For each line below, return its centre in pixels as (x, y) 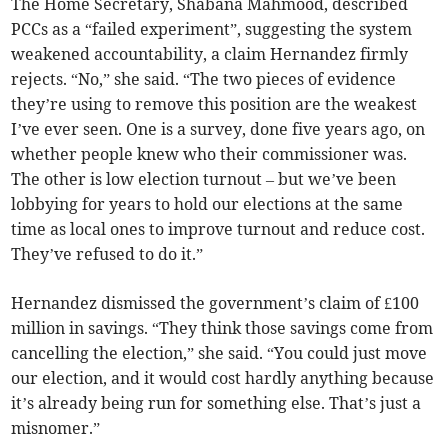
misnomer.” (56, 428)
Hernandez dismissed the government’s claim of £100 (215, 303)
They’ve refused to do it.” (107, 254)
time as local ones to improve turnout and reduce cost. (218, 229)
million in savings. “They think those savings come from (222, 328)
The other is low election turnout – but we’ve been (204, 179)
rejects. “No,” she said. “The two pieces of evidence (204, 79)
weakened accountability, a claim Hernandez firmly (210, 54)
